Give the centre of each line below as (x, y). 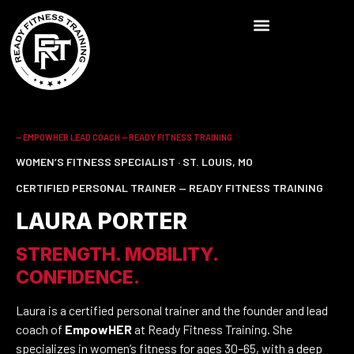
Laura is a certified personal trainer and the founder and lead (172, 310)
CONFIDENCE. (78, 277)
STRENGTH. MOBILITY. (117, 254)
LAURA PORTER (102, 221)
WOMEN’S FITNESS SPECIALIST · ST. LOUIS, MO (134, 162)
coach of (40, 329)
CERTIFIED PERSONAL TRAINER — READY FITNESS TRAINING (169, 188)
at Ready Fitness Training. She (212, 329)
